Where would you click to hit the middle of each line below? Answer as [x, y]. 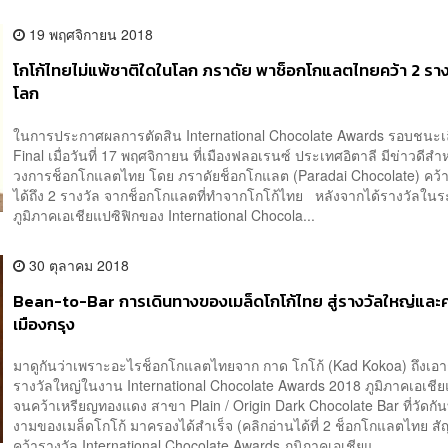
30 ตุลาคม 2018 [77, 264]
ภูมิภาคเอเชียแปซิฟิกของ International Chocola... [164, 214]
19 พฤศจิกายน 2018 [89, 34]
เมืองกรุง [44, 324]
